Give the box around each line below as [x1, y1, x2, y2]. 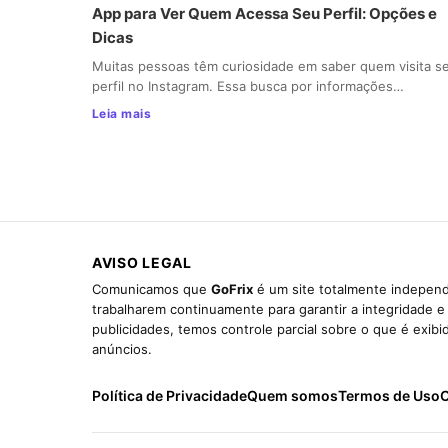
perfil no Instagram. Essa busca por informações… [92, 77, 404, 94]
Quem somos [247, 386, 338, 404]
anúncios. [92, 340, 152, 357]
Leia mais [92, 105, 152, 121]
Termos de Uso [338, 386, 440, 404]
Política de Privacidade [92, 386, 247, 404]
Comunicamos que [92, 280, 211, 297]
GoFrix [211, 280, 253, 297]
